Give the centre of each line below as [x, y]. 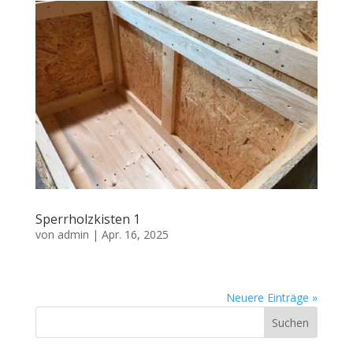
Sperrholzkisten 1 [87, 219]
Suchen [291, 322]
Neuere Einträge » [272, 297]
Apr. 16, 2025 [135, 234]
